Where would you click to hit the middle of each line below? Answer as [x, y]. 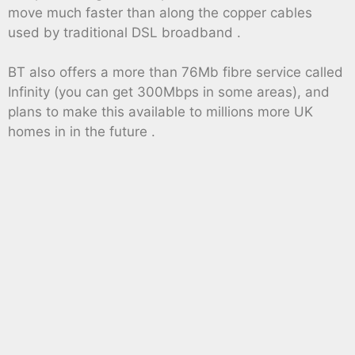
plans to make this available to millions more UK [160, 112]
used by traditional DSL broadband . [124, 32]
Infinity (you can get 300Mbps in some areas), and [169, 92]
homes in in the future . [82, 132]
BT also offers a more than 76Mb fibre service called [176, 73]
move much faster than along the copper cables [160, 12]
